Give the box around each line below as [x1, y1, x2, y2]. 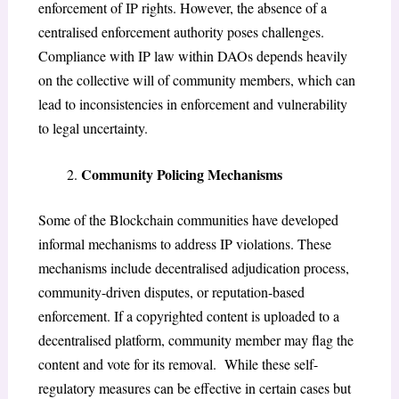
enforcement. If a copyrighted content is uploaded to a [37, 306, 339, 326]
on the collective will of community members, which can [37, 69, 355, 89]
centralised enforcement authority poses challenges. [37, 21, 324, 41]
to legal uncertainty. [37, 118, 148, 137]
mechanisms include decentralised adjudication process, [37, 258, 349, 278]
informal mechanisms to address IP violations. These [37, 234, 331, 254]
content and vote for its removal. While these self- [37, 354, 318, 374]
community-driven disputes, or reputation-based [37, 282, 305, 302]
